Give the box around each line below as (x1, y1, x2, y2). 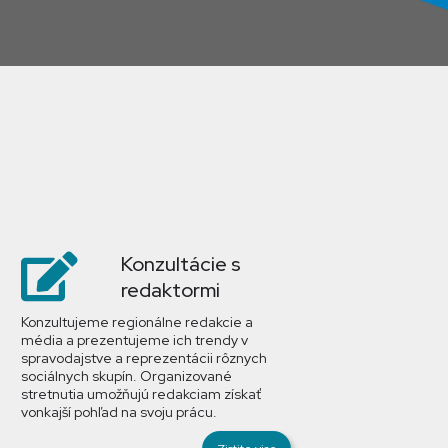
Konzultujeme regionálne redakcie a (21, 313, 253, 331)
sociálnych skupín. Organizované (21, 367, 232, 385)
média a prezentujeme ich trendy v (21, 331, 248, 349)
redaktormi (121, 277, 220, 303)
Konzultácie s (121, 251, 241, 277)
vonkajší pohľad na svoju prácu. (21, 403, 217, 421)
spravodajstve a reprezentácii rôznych (21, 349, 267, 367)
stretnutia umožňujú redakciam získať (21, 385, 261, 403)
